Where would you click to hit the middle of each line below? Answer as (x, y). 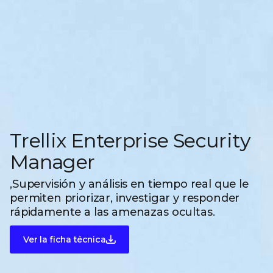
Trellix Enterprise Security (130, 140)
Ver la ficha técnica (65, 239)
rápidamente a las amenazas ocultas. (112, 212)
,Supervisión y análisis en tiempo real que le (129, 184)
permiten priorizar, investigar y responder (125, 198)
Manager (52, 161)
